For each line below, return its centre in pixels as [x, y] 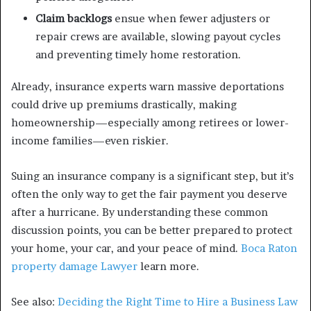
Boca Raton [268, 248]
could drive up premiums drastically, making [124, 104]
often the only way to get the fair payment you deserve [149, 194]
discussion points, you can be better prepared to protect [152, 230]
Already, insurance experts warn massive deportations [148, 86]
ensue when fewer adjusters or [191, 18]
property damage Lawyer [74, 266]
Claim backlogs [74, 18]
